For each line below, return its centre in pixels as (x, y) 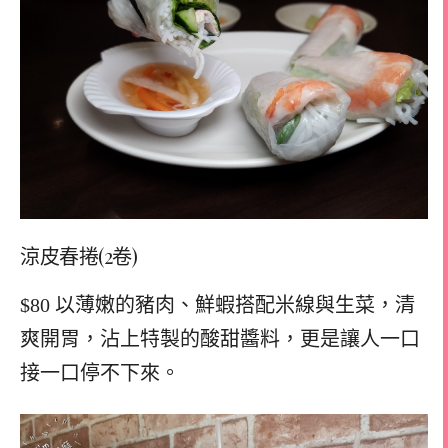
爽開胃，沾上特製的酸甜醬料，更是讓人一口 (220, 338)
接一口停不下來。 (100, 372)
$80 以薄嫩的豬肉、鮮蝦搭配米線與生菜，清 (217, 304)
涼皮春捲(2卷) (78, 255)
